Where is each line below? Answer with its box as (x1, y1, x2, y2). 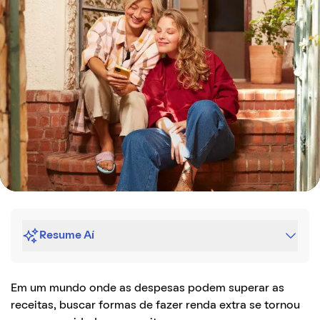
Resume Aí (39, 230, 94, 241)
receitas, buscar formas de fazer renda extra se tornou (11, 300, 300, 311)
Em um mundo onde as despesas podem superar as (11, 283, 284, 294)
